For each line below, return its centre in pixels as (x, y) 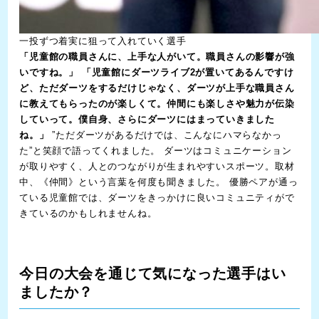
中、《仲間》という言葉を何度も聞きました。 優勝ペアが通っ (159, 182)
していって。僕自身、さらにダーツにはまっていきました (147, 120)
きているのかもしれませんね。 (88, 214)
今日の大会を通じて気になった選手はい (153, 274)
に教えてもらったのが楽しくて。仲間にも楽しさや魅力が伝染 (157, 104)
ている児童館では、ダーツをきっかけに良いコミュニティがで (157, 198)
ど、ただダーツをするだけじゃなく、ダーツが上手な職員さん (157, 88)
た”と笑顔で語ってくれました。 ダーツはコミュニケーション (156, 151)
